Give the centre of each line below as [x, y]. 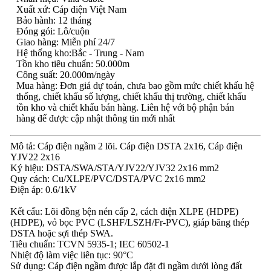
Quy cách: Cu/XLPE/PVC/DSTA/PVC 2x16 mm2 [108, 179]
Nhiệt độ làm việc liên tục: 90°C [71, 255]
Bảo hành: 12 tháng [54, 20]
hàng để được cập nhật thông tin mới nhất [95, 118]
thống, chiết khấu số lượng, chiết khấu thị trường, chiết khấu [131, 96]
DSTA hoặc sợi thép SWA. [61, 233]
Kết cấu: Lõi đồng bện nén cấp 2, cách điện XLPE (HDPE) [124, 211]
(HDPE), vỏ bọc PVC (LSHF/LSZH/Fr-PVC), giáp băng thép [129, 222]
